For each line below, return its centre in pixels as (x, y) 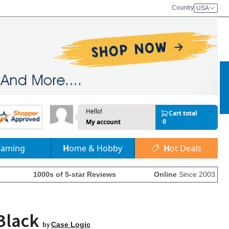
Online (165, 174)
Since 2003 (196, 174)
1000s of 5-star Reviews (75, 174)
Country (183, 8)
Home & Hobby (96, 148)
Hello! (94, 111)
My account (103, 122)
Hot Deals (185, 148)
